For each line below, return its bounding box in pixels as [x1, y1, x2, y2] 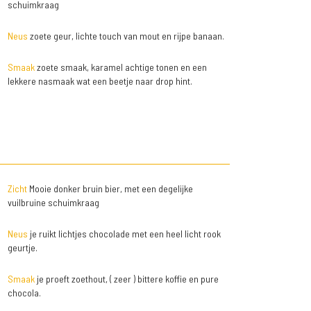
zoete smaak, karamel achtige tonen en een [34, 61, 207, 73]
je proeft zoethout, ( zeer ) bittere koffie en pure [34, 273, 219, 285]
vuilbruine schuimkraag [7, 196, 99, 208]
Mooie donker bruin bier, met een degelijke [26, 183, 193, 194]
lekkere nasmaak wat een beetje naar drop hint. [7, 75, 192, 87]
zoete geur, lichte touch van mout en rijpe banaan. [27, 30, 224, 42]
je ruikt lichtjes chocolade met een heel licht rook [27, 228, 221, 239]
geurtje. [7, 242, 37, 253]
